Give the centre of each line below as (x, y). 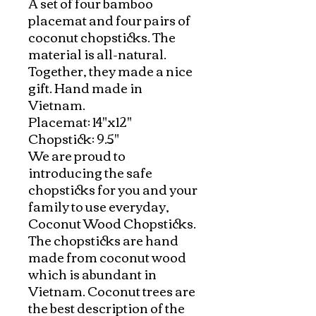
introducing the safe (90, 172)
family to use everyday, (99, 206)
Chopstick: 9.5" (74, 138)
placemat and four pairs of (109, 19)
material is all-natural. (97, 53)
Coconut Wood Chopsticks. (112, 223)
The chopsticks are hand (103, 239)
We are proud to (77, 155)
